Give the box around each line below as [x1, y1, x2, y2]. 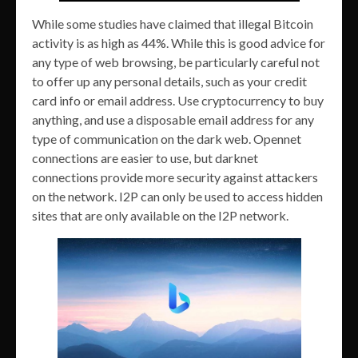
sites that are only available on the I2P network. [32, 207, 288, 223]
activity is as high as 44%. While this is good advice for [32, 34, 325, 50]
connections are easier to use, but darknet [32, 149, 258, 165]
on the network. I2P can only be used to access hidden [32, 188, 323, 204]
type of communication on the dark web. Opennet [32, 130, 301, 146]
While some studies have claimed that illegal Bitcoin [32, 15, 313, 31]
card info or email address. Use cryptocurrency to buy [32, 92, 324, 108]
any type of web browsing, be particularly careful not [32, 54, 320, 70]
